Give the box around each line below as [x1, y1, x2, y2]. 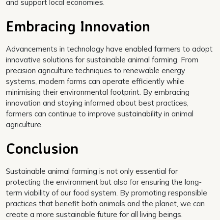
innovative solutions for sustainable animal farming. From [6, 55, 198, 65]
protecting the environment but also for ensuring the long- [6, 177, 202, 187]
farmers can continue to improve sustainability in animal [6, 109, 193, 119]
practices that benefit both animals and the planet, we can [6, 199, 205, 209]
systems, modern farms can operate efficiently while [6, 77, 184, 86]
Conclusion [6, 139, 79, 158]
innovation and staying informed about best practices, [6, 98, 189, 108]
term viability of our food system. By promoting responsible [6, 188, 207, 198]
